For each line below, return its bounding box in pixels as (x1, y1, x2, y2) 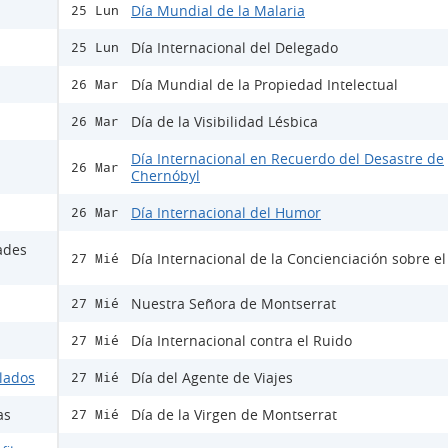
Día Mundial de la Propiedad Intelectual (131, 75, 398, 95)
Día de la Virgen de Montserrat (131, 405, 337, 425)
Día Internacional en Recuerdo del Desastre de (131, 149, 444, 169)
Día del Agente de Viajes (131, 368, 293, 388)
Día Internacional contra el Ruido (131, 331, 352, 351)
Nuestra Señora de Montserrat (131, 294, 336, 314)
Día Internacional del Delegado (131, 38, 338, 58)
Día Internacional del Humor (131, 203, 321, 223)
